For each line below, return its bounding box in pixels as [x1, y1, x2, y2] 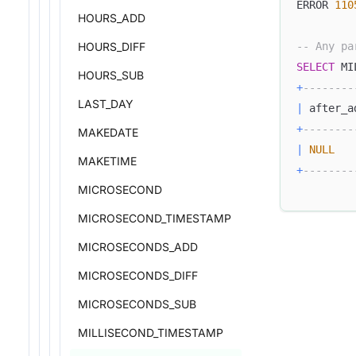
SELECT [296, 60, 335, 74]
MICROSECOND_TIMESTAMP [78, 211, 231, 225]
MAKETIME [78, 154, 137, 168]
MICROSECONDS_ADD [78, 240, 198, 253]
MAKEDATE [78, 126, 138, 139]
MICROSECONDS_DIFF [78, 269, 198, 282]
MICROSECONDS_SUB [78, 297, 196, 311]
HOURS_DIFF [78, 40, 145, 53]
